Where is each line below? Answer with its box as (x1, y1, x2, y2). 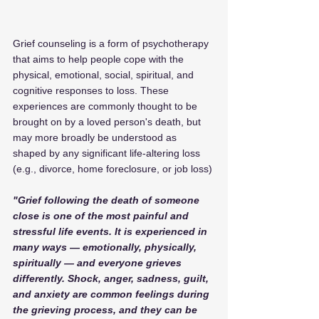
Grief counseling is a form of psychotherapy (13, 37, 211, 49)
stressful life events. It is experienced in (13, 225, 210, 237)
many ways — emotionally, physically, (13, 241, 199, 253)
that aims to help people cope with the (13, 53, 187, 65)
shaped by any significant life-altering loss (13, 147, 203, 159)
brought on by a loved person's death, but (13, 115, 204, 127)
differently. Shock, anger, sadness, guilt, (13, 272, 211, 284)
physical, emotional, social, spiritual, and (13, 68, 197, 80)
